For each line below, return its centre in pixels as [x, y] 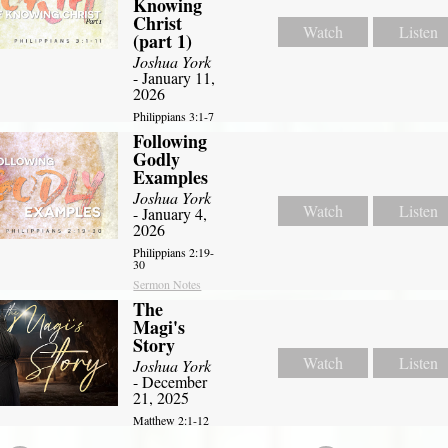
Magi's [159, 326]
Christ [158, 22]
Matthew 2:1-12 [171, 419]
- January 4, [170, 213]
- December [170, 381]
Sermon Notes [167, 283]
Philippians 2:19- [174, 251]
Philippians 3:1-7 [174, 115]
